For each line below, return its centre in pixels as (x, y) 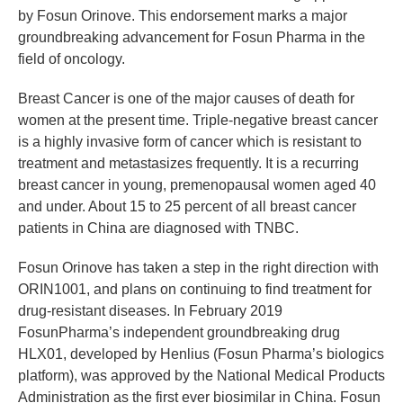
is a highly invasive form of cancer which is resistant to (190, 141)
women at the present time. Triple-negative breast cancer (198, 120)
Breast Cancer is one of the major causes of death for (186, 98)
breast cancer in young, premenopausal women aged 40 (197, 184)
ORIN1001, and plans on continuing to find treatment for (195, 289)
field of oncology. (72, 58)
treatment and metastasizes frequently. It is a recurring (188, 163)
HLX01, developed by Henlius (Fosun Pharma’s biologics (201, 354)
